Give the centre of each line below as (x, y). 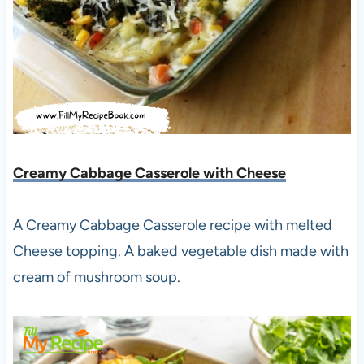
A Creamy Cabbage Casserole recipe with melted (172, 225)
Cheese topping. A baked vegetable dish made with (180, 251)
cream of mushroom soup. (96, 277)
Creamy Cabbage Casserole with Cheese (149, 173)
